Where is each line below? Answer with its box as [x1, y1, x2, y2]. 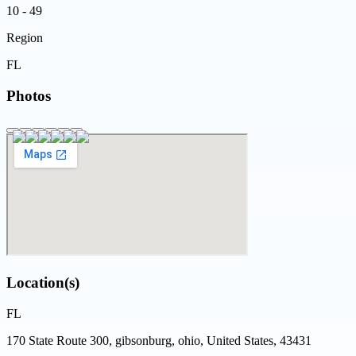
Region [6, 31, 43, 45]
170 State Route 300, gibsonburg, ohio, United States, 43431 [6, 333, 311, 347]
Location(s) [6, 274, 79, 292]
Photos [6, 87, 51, 104]
